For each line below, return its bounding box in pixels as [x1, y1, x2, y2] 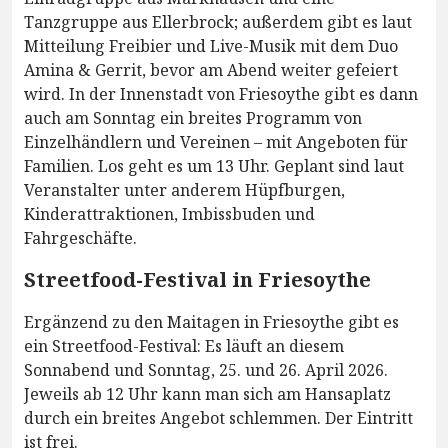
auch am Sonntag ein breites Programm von [24, 106, 362, 129]
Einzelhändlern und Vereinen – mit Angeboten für [24, 130, 408, 153]
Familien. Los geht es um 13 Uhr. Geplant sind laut [24, 154, 404, 177]
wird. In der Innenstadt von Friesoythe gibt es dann [24, 82, 418, 105]
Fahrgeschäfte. [24, 226, 137, 249]
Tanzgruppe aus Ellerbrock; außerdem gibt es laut [24, 10, 412, 33]
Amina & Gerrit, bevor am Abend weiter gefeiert [24, 58, 398, 81]
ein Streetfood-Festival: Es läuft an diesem [24, 334, 344, 357]
